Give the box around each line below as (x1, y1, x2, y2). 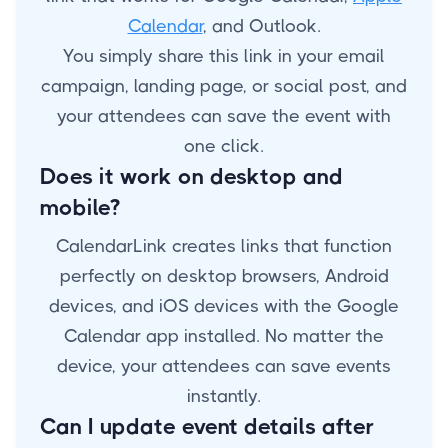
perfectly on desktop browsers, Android (59, 266, 389, 287)
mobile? (40, 195, 120, 221)
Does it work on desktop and (40, 164, 343, 190)
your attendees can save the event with (57, 106, 391, 127)
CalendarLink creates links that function (56, 236, 392, 257)
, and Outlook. (202, 16, 321, 37)
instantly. (187, 386, 261, 407)
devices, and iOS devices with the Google (49, 296, 399, 317)
